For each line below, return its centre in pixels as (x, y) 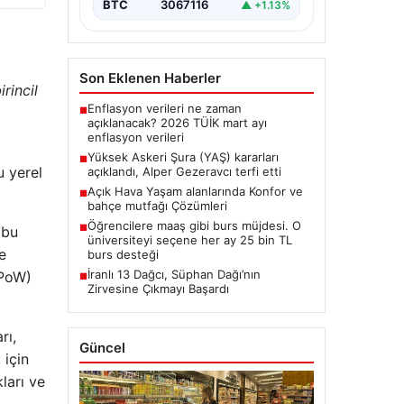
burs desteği (123, 255)
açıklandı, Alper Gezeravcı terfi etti (184, 172)
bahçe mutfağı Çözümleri (157, 206)
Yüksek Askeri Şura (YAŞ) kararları (183, 157)
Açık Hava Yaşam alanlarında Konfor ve (195, 192)
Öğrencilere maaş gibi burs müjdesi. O (194, 226)
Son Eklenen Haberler (150, 78)
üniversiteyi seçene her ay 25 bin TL (189, 240)
